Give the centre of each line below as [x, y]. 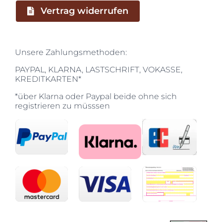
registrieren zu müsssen [62, 106]
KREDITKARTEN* [48, 79]
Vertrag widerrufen [84, 11]
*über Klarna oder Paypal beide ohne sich [96, 96]
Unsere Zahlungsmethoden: [71, 52]
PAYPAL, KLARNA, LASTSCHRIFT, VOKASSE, [99, 69]
